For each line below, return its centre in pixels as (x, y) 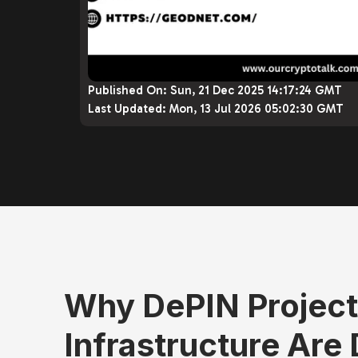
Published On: (129, 90)
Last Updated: (129, 109)
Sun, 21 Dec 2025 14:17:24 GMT (256, 90)
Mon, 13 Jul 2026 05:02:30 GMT (257, 109)
